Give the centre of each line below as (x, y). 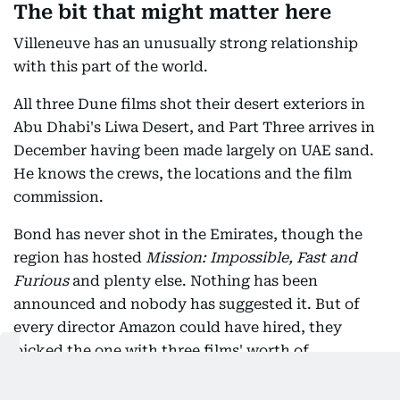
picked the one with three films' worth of (161, 350)
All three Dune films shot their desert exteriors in (189, 104)
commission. (58, 197)
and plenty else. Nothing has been (193, 281)
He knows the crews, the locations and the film (183, 174)
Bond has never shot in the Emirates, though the (188, 234)
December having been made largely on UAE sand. (194, 150)
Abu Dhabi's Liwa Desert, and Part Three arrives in (194, 127)
